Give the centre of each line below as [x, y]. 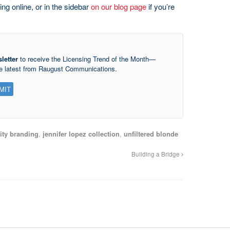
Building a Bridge [156, 154]
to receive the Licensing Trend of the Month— [87, 59]
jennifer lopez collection [81, 133]
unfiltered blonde [151, 133]
